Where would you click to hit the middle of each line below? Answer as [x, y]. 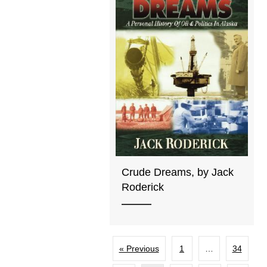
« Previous [139, 248]
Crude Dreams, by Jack [178, 173]
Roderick [143, 187]
